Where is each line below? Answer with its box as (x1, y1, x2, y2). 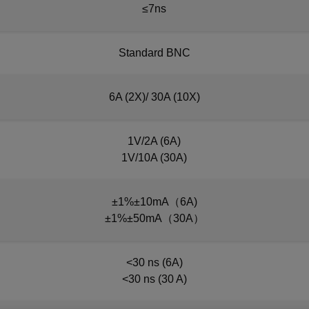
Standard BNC (118, 47, 190, 59)
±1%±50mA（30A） (104, 212, 204, 224)
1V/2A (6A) (128, 135, 181, 147)
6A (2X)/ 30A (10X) (108, 91, 200, 103)
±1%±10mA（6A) (111, 196, 197, 208)
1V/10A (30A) (121, 152, 187, 163)
